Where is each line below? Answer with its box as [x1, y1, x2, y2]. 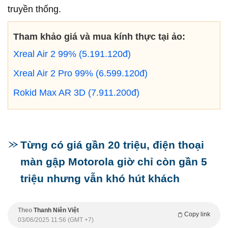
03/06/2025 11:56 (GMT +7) [18, 216, 94, 223]
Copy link [184, 211, 210, 218]
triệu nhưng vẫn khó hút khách [20, 173, 180, 184]
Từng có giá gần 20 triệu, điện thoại [20, 139, 204, 151]
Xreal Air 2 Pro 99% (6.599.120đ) [13, 68, 148, 78]
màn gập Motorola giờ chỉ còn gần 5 [20, 156, 207, 167]
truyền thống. [8, 4, 61, 14]
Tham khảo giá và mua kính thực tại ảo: [13, 32, 185, 42]
